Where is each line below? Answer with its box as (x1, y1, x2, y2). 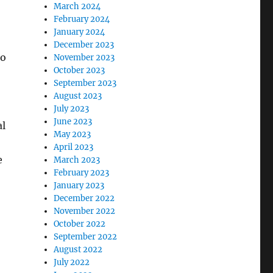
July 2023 (54, 104, 90, 115)
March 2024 (54, 1, 101, 12)
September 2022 (54, 232, 118, 243)
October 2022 (54, 219, 106, 230)
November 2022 (54, 206, 116, 217)
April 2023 (54, 142, 94, 153)
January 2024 (54, 27, 105, 38)
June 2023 (54, 116, 93, 127)
